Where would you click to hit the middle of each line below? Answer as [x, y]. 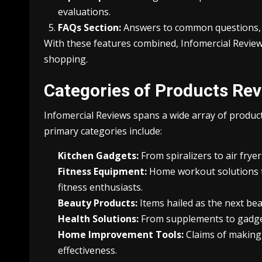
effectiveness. [87, 250]
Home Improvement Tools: [121, 234]
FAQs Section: [89, 27]
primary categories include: [103, 131]
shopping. [66, 59]
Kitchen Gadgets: [98, 155]
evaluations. [84, 11]
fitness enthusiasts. [100, 187]
